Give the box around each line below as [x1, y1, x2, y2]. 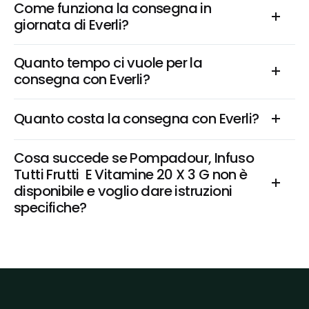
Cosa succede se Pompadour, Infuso [14, 148, 255, 168]
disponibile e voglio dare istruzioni [14, 181, 232, 201]
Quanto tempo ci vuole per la [14, 53, 203, 72]
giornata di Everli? [14, 15, 129, 34]
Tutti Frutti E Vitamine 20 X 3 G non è [14, 165, 248, 184]
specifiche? [14, 198, 87, 217]
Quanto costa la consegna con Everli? [14, 109, 259, 128]
